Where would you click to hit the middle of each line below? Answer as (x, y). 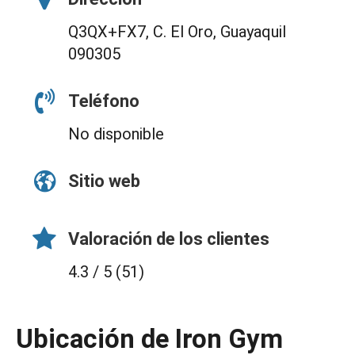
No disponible (116, 134)
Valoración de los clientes (169, 239)
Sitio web (104, 181)
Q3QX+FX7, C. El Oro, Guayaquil (177, 32)
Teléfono (104, 101)
